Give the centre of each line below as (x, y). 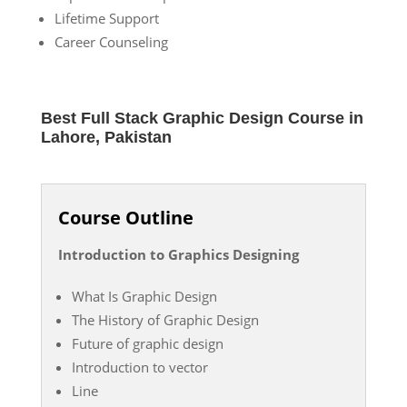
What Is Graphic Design (144, 296)
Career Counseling (111, 41)
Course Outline (125, 217)
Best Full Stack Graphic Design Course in (202, 118)
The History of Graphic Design (165, 319)
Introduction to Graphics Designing (178, 254)
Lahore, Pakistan (106, 137)
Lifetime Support (106, 18)
